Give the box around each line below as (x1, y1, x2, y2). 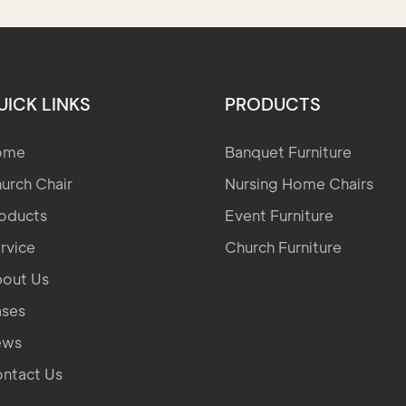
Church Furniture (225, 237, 342, 256)
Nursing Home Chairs (225, 173, 373, 193)
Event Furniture (225, 205, 333, 225)
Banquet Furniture (225, 141, 352, 161)
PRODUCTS (225, 92, 321, 116)
